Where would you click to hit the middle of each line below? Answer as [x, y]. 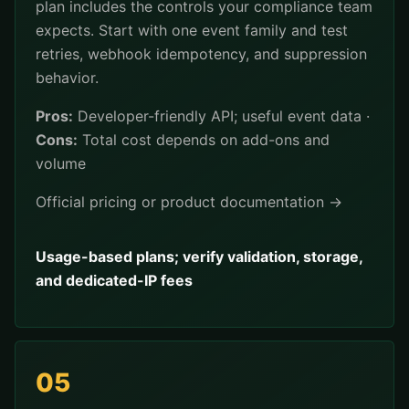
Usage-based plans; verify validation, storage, [199, 257]
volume [61, 163]
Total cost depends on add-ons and [204, 140]
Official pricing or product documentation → [189, 202]
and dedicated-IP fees [114, 280]
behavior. [67, 78]
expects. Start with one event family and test [192, 30]
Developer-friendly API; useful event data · [221, 116]
